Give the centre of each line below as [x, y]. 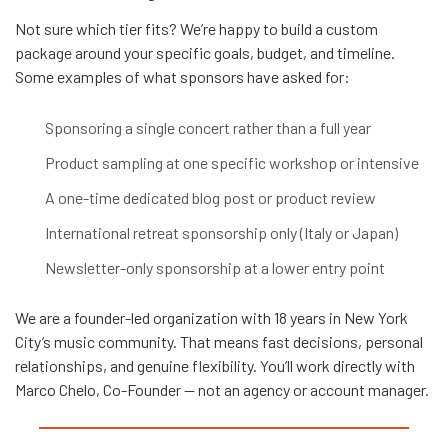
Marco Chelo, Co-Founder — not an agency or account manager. [222, 390]
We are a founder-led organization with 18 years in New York [211, 318]
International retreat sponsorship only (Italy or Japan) [221, 233]
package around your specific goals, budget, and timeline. [205, 53]
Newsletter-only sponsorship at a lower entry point [215, 268]
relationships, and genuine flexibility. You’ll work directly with [215, 366]
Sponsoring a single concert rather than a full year [208, 128]
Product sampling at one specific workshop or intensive [232, 163]
